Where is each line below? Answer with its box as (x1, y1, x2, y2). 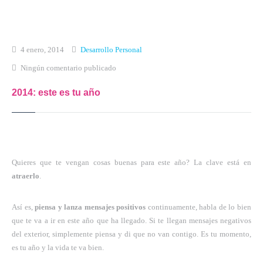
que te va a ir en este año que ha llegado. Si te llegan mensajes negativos (12, 215, 251, 225)
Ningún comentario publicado (21, 63, 116, 72)
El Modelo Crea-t (6, 68, 64, 79)
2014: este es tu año (12, 87, 100, 97)
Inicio (6, 19, 24, 31)
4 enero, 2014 (21, 45, 64, 54)
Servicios (6, 92, 38, 103)
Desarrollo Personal (80, 45, 142, 54)
